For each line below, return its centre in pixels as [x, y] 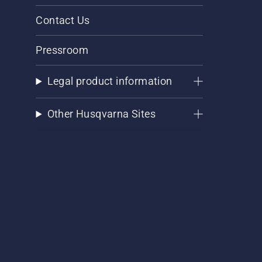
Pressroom [62, 50]
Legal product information [110, 81]
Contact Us [63, 20]
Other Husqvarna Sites [101, 114]
